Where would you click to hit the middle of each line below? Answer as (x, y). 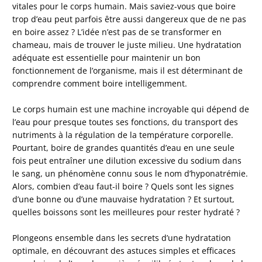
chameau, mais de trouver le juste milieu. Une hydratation (127, 45)
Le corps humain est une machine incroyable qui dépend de (131, 109)
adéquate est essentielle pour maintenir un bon (107, 58)
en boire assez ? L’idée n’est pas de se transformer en (117, 32)
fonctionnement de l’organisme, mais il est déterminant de (128, 71)
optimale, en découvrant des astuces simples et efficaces (124, 250)
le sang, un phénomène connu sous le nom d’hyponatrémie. (130, 174)
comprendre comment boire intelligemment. (100, 84)
